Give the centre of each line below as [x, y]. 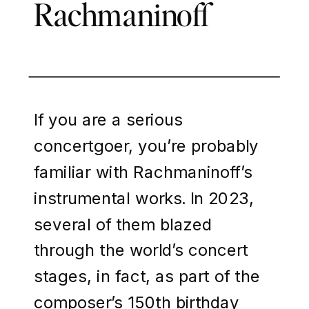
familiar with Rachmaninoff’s [143, 172]
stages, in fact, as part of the [147, 276]
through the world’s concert [141, 250]
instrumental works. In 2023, [144, 198]
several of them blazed [123, 224]
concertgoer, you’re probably [147, 146]
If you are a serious [108, 120]
